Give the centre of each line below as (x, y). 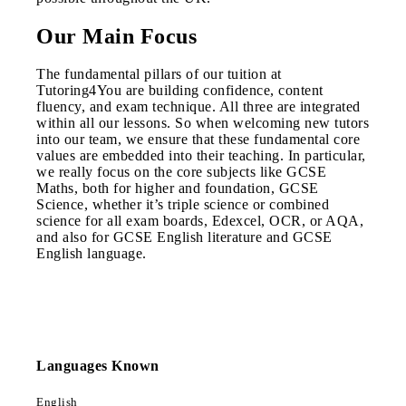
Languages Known (98, 365)
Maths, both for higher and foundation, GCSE (178, 188)
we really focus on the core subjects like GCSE (181, 172)
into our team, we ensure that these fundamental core (198, 140)
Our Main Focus (116, 36)
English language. (92, 254)
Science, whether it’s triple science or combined (183, 205)
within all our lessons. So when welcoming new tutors (203, 123)
